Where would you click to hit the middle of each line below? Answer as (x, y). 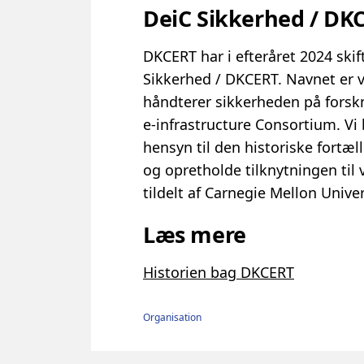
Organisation (172, 317)
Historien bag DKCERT (219, 272)
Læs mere (195, 234)
